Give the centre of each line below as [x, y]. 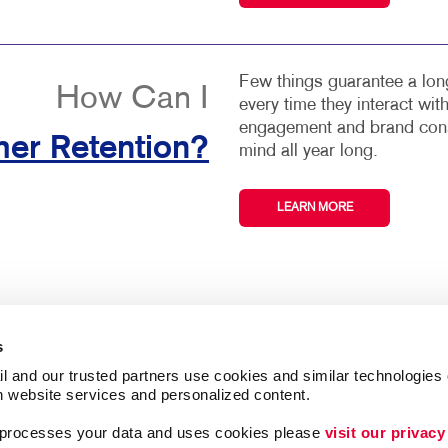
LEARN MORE [314, 208]
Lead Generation [353, 422]
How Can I [132, 100]
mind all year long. [308, 152]
